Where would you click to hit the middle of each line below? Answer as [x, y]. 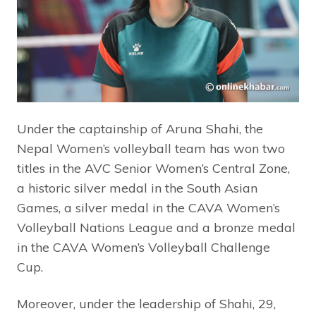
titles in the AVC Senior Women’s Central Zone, [153, 168]
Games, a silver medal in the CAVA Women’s [148, 207]
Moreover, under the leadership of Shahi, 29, [146, 303]
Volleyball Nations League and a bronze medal [156, 227]
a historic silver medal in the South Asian [137, 188]
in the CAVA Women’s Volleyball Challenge [144, 247]
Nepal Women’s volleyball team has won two [151, 148]
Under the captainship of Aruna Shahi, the [140, 128]
